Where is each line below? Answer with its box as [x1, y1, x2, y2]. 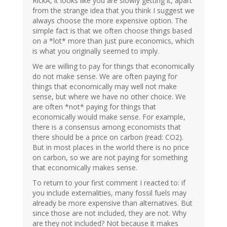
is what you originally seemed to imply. [32, 46, 159, 56]
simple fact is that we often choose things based [32, 25, 192, 35]
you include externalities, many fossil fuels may [32, 187, 186, 198]
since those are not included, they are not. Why [32, 208, 186, 218]
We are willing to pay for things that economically [32, 61, 194, 71]
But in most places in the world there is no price [32, 142, 189, 152]
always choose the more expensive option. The [32, 15, 187, 25]
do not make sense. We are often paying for [32, 71, 177, 81]
